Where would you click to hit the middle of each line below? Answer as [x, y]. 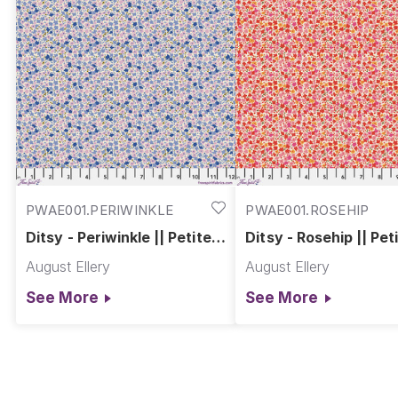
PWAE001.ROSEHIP [307, 210]
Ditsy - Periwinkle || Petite [119, 238]
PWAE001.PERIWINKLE [100, 210]
